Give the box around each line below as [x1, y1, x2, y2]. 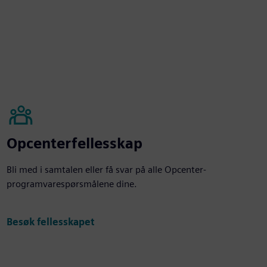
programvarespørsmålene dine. [6, 178, 137, 190]
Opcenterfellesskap [6, 134, 142, 152]
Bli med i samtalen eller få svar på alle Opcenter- [6, 163, 206, 175]
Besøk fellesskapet [6, 216, 94, 228]
